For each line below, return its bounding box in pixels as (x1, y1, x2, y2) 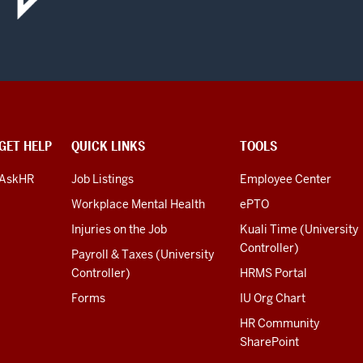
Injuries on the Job (71, 221, 167, 237)
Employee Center (240, 171, 331, 186)
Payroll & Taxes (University (71, 246, 214, 262)
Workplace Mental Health (71, 196, 205, 211)
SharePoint (240, 334, 299, 349)
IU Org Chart (240, 290, 305, 305)
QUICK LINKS (71, 137, 145, 155)
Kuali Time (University (240, 221, 358, 237)
